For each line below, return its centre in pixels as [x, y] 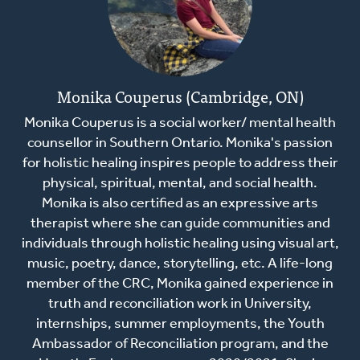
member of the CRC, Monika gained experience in [180, 284]
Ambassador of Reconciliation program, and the [180, 345]
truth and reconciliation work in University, [180, 305]
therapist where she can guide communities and [180, 224]
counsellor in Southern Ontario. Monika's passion [180, 144]
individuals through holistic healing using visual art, [180, 244]
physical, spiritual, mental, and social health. [180, 184]
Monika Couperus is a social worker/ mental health [180, 124]
